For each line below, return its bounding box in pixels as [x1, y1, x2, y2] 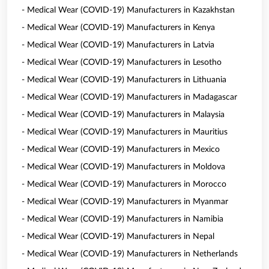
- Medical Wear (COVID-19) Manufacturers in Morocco [22, 180, 226, 189]
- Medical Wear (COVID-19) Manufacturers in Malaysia [22, 110, 225, 119]
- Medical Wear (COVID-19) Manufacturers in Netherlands [22, 250, 238, 258]
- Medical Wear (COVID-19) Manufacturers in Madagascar [22, 93, 237, 101]
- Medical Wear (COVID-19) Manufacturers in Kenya [22, 23, 215, 32]
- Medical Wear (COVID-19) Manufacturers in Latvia [22, 41, 214, 49]
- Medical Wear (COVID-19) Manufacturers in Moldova [22, 163, 225, 171]
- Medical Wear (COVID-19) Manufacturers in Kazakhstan [22, 6, 235, 14]
